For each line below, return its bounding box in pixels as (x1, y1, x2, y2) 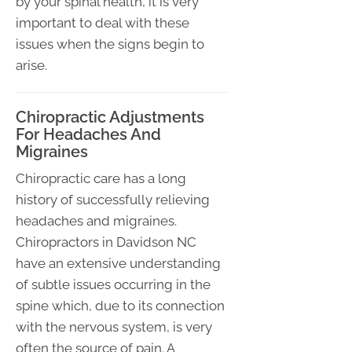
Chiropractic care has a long (16, 170, 186, 186)
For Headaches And (16, 124, 161, 144)
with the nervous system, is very (16, 318, 212, 335)
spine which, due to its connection (16, 297, 225, 313)
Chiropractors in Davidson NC (16, 233, 196, 250)
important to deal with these (16, 14, 189, 31)
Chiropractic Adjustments (16, 107, 204, 126)
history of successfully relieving (16, 191, 210, 207)
